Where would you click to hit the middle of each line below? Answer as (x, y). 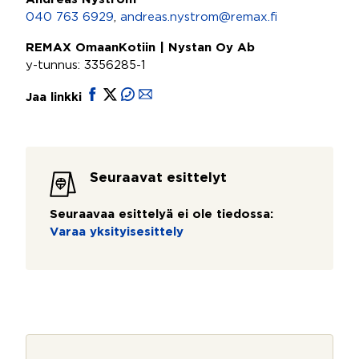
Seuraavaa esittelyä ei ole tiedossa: (161, 214)
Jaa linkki (56, 97)
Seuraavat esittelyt (158, 178)
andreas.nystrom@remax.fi (199, 17)
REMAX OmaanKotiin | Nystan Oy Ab (140, 48)
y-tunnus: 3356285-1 (86, 65)
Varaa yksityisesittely (117, 232)
